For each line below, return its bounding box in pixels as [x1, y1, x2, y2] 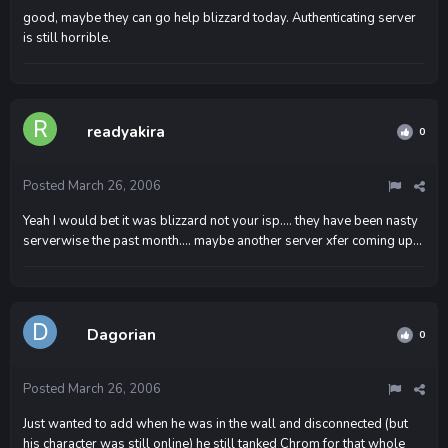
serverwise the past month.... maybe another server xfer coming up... [23, 231, 422, 250]
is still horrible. [23, 28, 111, 47]
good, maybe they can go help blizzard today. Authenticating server [23, 8, 416, 27]
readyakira [87, 121, 165, 142]
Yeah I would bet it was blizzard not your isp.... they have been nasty [23, 211, 418, 230]
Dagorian [87, 324, 156, 345]
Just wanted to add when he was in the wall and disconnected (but [23, 414, 408, 433]
